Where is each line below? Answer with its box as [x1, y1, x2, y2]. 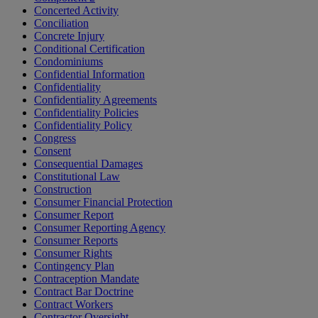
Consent [34, 145, 71, 158]
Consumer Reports [34, 234, 118, 247]
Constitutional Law [34, 170, 120, 183]
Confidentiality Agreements [34, 94, 157, 106]
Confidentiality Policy [34, 119, 132, 132]
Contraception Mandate [34, 273, 139, 285]
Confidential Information [34, 68, 145, 81]
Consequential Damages [34, 158, 143, 170]
